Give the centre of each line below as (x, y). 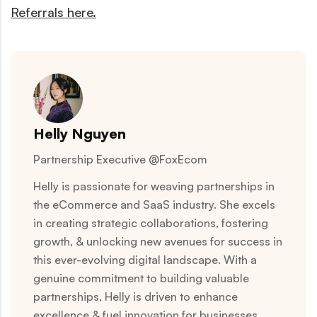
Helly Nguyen (80, 133)
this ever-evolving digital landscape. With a (145, 259)
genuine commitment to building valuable (141, 278)
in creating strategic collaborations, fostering (151, 223)
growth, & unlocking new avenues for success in (158, 241)
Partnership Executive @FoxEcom (120, 159)
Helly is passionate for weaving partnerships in (154, 186)
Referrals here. (53, 12)
